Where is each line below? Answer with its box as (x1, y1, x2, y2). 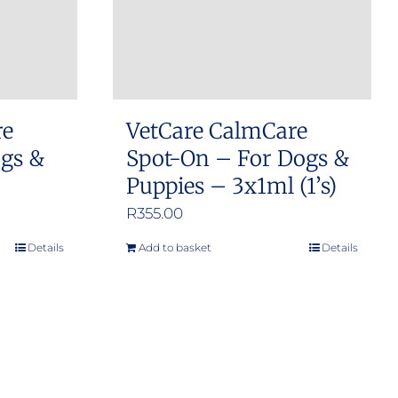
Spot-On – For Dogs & (126, 145, 349, 172)
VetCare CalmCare (126, 117, 307, 145)
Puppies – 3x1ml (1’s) (126, 172, 337, 200)
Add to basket (139, 241, 211, 254)
